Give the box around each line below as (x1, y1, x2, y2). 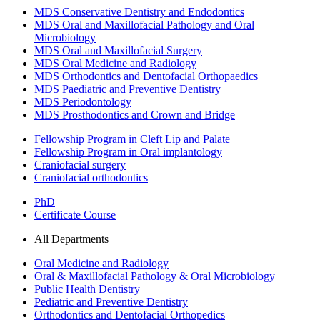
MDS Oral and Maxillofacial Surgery (34, 44, 202, 56)
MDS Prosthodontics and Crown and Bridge (34, 109, 235, 121)
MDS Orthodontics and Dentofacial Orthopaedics (34, 70, 258, 82)
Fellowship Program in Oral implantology (34, 146, 222, 158)
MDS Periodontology (34, 96, 131, 108)
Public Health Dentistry (34, 283, 140, 295)
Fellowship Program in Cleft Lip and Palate (34, 133, 230, 145)
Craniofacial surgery (34, 159, 126, 171)
